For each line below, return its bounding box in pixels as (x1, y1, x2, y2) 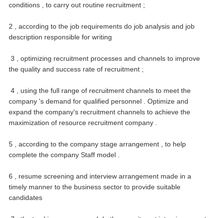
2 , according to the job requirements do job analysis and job (9, 22, 195, 30)
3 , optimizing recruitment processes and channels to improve (11, 54, 200, 62)
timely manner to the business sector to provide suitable (9, 182, 181, 191)
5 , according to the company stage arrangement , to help (9, 140, 186, 148)
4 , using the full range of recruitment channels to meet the (11, 86, 191, 94)
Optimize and (147, 97, 188, 105)
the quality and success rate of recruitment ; (9, 65, 144, 73)
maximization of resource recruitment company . (9, 118, 157, 127)
